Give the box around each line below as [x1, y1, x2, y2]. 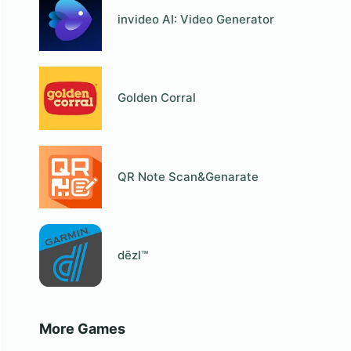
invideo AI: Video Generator [118, 12, 275, 27]
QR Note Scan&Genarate [118, 168, 259, 184]
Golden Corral [118, 90, 197, 106]
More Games [38, 320, 125, 338]
